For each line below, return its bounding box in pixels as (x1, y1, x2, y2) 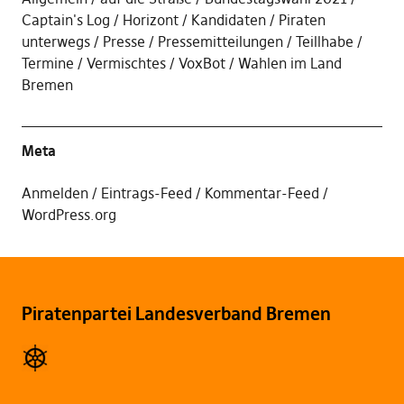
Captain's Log (21, 10, 110, 29)
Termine (21, 53, 74, 72)
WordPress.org (21, 205, 116, 224)
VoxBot (178, 53, 225, 72)
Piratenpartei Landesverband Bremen (21, 301, 331, 325)
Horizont (122, 10, 179, 29)
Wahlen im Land (237, 53, 342, 72)
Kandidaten (190, 10, 266, 29)
